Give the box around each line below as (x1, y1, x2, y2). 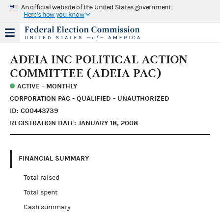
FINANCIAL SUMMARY (19, 154, 89, 163)
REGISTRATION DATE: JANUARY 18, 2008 (10, 118, 138, 127)
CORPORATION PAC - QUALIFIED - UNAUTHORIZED (10, 94, 169, 103)
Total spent (23, 188, 57, 196)
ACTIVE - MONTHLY (17, 82, 77, 90)
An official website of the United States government (21, 3, 171, 11)
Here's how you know (24, 10, 84, 19)
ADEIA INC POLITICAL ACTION (10, 52, 188, 66)
